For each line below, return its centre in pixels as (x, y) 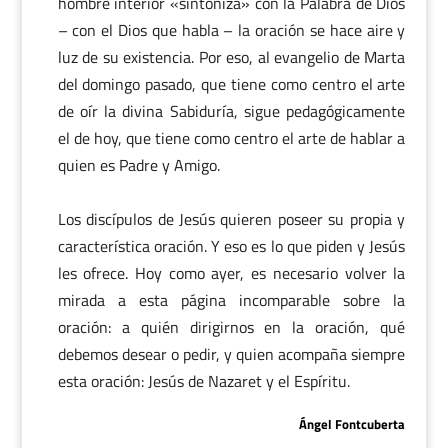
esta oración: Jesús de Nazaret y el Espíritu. (203, 381)
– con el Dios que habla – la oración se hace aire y (231, 30)
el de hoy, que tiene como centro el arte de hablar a (231, 138)
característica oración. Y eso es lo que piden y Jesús (231, 246)
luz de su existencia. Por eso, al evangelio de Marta (231, 57)
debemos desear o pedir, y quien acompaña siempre (231, 354)
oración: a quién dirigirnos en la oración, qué (231, 327)
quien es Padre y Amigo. (138, 165)
